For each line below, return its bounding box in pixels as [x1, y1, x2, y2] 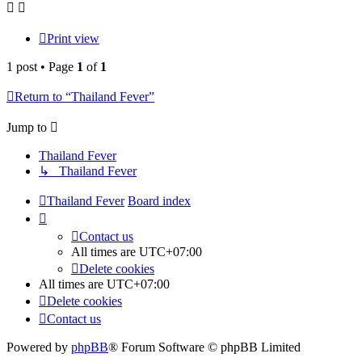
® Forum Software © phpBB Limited [108, 340, 301, 355]
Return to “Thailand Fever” [15, 90, 154, 104]
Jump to [6, 120, 47, 135]
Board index [128, 194, 191, 208]
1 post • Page [6, 60, 77, 74]
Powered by [6, 340, 71, 355]
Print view [47, 32, 99, 46]
